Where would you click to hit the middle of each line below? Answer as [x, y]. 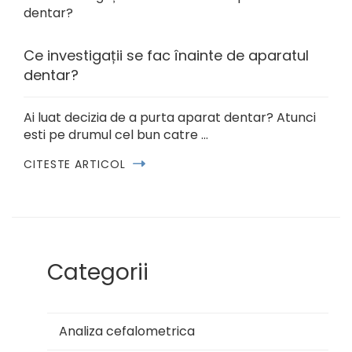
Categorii [98, 273]
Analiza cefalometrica [127, 332]
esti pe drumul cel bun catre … [116, 135]
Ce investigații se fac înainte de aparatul [166, 56]
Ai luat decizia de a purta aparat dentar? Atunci [170, 118]
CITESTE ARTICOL [75, 165]
